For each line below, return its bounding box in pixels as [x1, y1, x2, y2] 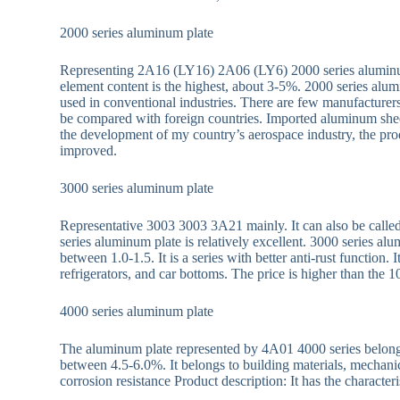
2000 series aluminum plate [60, 25, 214, 41]
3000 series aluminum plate [60, 180, 214, 196]
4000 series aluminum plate [60, 304, 214, 320]
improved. [60, 143, 118, 159]
